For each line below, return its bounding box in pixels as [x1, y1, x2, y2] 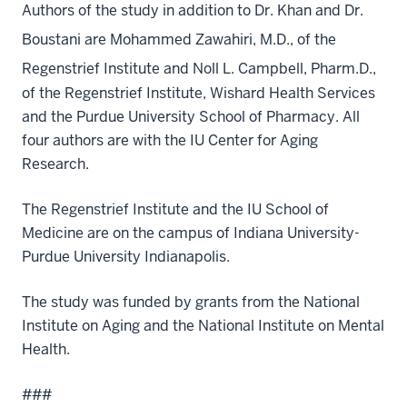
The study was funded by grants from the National [22, 292, 360, 312]
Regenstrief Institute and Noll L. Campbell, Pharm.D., [22, 59, 376, 79]
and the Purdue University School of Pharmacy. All [22, 106, 360, 126]
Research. [22, 154, 89, 174]
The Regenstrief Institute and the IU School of [22, 199, 329, 219]
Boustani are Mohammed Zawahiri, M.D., [22, 30, 293, 50]
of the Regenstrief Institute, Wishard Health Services [22, 83, 375, 103]
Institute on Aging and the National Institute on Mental [22, 315, 384, 335]
